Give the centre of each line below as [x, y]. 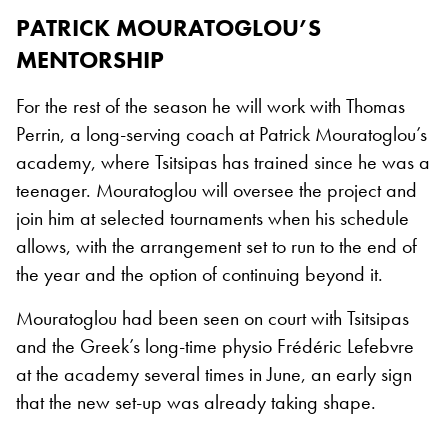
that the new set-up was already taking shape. [196, 401]
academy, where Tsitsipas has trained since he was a [223, 161]
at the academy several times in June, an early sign [214, 373]
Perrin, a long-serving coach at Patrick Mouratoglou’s [221, 133]
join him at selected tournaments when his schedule [212, 217]
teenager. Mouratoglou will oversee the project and [216, 189]
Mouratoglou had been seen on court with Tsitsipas [212, 317]
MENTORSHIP [90, 59]
